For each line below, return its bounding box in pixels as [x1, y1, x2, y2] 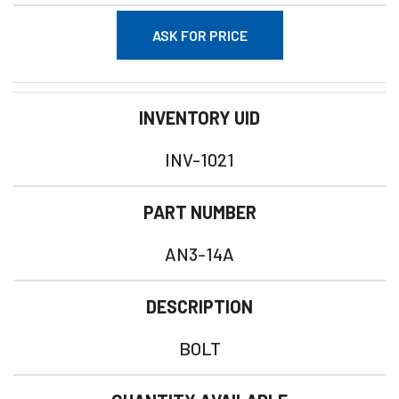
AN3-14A [165, 243, 234, 265]
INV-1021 [165, 149, 234, 170]
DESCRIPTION [146, 296, 253, 317]
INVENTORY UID [139, 107, 260, 128]
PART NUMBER [142, 201, 256, 223]
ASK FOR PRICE [151, 27, 248, 44]
